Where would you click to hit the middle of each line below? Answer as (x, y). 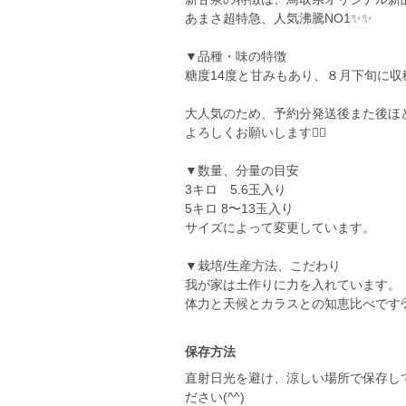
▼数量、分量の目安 (242, 170)
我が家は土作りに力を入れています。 (293, 285)
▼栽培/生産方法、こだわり (263, 266)
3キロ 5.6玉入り (236, 189)
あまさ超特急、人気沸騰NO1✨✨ (279, 18)
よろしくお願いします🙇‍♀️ (256, 132)
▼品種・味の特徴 (236, 56)
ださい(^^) (215, 397)
